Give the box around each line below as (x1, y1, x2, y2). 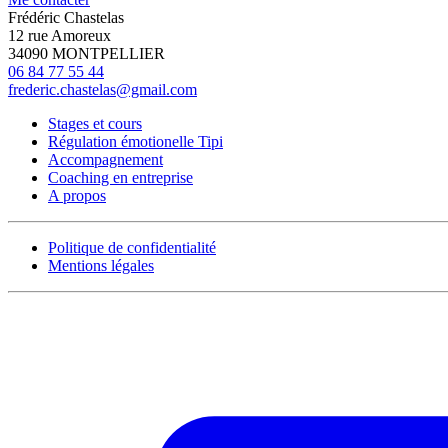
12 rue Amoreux (8, 26, 111, 44)
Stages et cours (48, 114, 142, 132)
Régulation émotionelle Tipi (48, 132, 223, 150)
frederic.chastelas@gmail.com (8, 80, 197, 98)
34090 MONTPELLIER (8, 44, 165, 62)
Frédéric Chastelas (8, 8, 124, 26)
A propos (48, 186, 106, 204)
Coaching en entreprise (48, 168, 193, 186)
